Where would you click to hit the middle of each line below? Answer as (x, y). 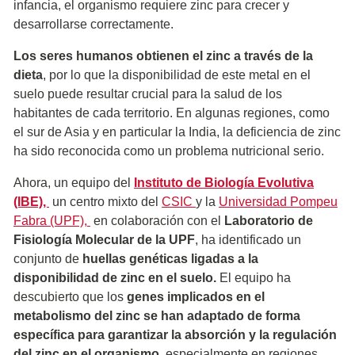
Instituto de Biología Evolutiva (224, 182)
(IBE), (31, 201)
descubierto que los (70, 296)
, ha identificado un (248, 239)
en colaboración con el (157, 220)
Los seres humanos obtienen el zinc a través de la (163, 55)
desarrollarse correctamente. (94, 24)
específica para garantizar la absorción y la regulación (175, 334)
